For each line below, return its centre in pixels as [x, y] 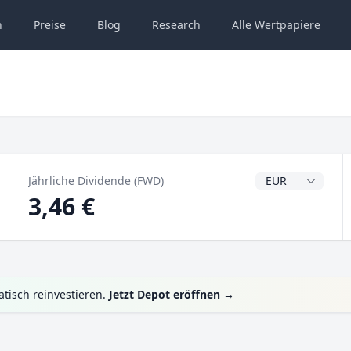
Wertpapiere [286, 25]
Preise [50, 25]
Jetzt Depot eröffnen [165, 294]
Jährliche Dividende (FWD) [96, 181]
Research [176, 25]
